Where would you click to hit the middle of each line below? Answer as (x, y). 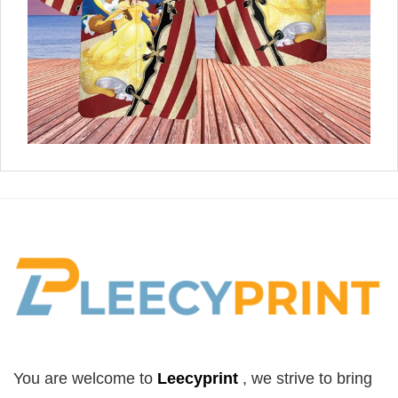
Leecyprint (198, 378)
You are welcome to (85, 378)
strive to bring (322, 378)
